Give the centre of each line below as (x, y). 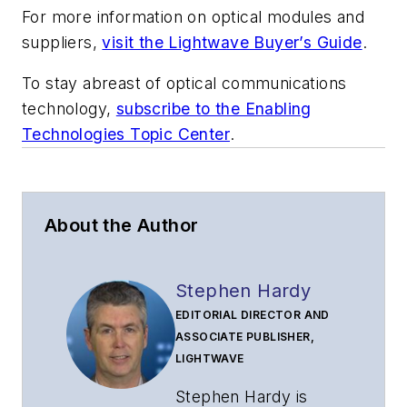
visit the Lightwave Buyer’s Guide (232, 42)
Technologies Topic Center (126, 134)
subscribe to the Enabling (213, 109)
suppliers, (62, 42)
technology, (69, 109)
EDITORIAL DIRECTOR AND (253, 315)
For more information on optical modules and (194, 16)
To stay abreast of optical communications (184, 84)
